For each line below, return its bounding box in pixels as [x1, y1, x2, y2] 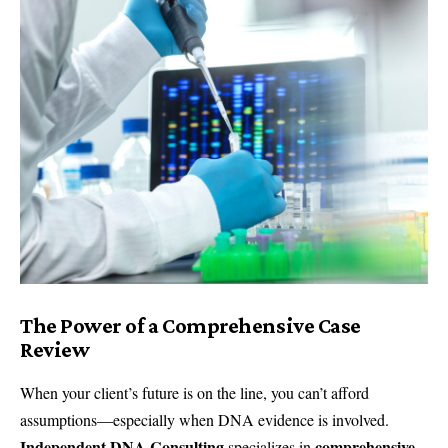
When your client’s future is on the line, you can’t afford [20, 382, 369, 404]
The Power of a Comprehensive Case [20, 313, 361, 338]
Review [20, 337, 90, 362]
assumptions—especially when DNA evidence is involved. [20, 409, 389, 431]
